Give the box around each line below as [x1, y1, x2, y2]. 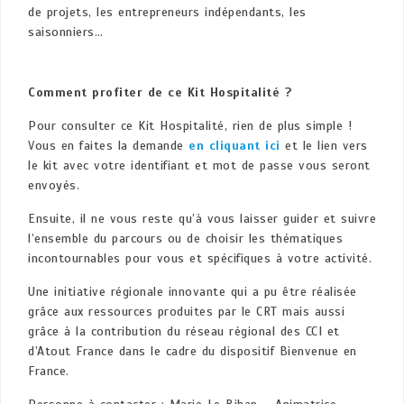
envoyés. [28, 178, 79, 194]
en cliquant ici [188, 138, 280, 154]
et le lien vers [280, 138, 368, 154]
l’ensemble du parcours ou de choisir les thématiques [28, 231, 343, 247]
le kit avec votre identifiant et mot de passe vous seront [28, 158, 371, 174]
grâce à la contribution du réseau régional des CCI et [28, 324, 340, 340]
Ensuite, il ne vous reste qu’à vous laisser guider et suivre [28, 211, 376, 227]
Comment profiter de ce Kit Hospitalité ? [28, 85, 291, 101]
